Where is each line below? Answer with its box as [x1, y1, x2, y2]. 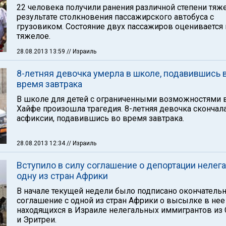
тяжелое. [17, 31, 50, 41]
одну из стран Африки [17, 171, 108, 181]
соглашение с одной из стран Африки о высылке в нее [17, 196, 225, 205]
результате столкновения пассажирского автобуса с [17, 12, 214, 22]
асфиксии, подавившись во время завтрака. [17, 114, 184, 123]
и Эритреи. [17, 215, 56, 224]
